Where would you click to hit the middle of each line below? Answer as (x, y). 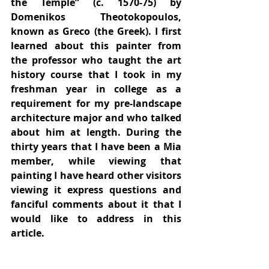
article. (28, 233)
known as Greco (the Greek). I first (96, 31)
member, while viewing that (96, 161)
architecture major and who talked (96, 118)
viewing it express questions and (96, 190)
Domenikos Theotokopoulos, (96, 17)
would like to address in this (96, 219)
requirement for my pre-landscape (96, 103)
